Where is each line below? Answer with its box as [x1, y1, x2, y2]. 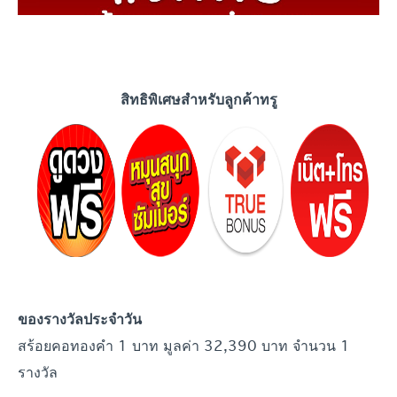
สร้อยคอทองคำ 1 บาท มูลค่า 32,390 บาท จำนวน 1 [18, 334, 350, 357]
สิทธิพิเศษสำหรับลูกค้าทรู [120, 90, 277, 108]
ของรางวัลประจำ [18, 310, 124, 329]
